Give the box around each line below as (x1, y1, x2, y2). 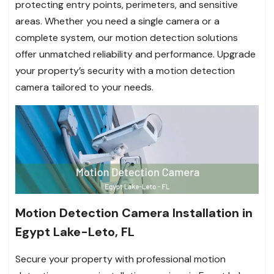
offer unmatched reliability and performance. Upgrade (15, 48, 256, 61)
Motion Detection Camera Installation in (15, 204, 253, 221)
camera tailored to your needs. (15, 81, 154, 94)
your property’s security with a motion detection (15, 64, 235, 78)
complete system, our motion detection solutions (15, 31, 238, 45)
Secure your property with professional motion (15, 252, 226, 265)
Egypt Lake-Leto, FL (15, 223, 135, 240)
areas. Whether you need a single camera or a (15, 15, 220, 28)
